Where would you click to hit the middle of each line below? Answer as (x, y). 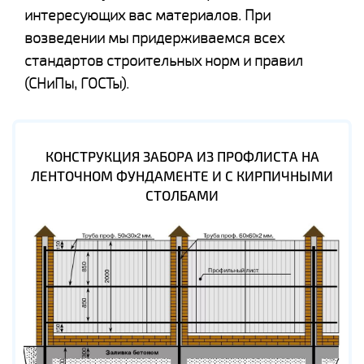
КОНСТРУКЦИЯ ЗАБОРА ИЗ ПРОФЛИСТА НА (182, 156)
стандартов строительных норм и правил (164, 61)
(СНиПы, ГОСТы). (77, 83)
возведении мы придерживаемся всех (154, 38)
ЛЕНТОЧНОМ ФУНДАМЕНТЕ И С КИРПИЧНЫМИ (182, 176)
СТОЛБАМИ (182, 195)
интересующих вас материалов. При (147, 15)
